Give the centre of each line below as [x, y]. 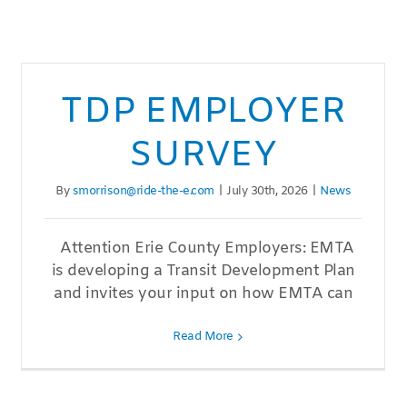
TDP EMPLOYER [203, 113]
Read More [203, 337]
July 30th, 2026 [267, 192]
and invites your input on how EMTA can [203, 294]
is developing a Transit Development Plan [203, 272]
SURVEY [203, 156]
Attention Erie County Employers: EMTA [203, 249]
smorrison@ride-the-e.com [143, 192]
